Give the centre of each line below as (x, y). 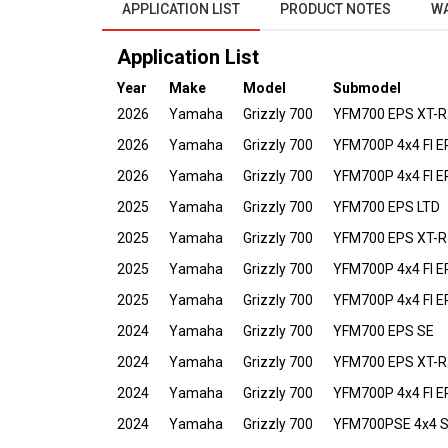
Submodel (367, 88)
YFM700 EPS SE (383, 331)
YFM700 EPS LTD (386, 207)
